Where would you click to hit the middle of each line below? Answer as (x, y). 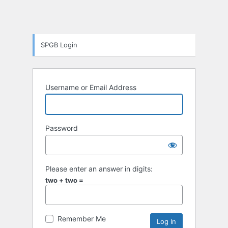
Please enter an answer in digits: (99, 169)
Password (62, 128)
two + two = (64, 180)
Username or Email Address (91, 88)
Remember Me (82, 219)
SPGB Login (59, 45)
